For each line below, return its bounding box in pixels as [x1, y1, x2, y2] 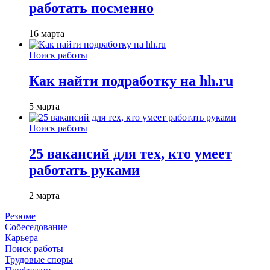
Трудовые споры [5, 254, 73, 265]
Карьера [5, 232, 38, 243]
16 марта [29, 28, 64, 39]
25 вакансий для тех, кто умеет [29, 145, 232, 162]
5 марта [29, 101, 60, 111]
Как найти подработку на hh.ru [29, 72, 233, 89]
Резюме [5, 210, 36, 221]
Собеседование [5, 221, 67, 232]
